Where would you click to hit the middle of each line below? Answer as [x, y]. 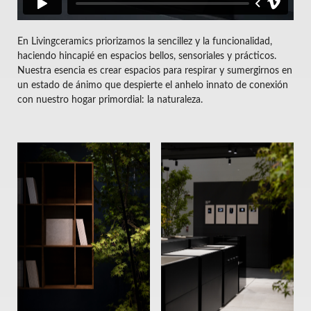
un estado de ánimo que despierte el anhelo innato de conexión [153, 85]
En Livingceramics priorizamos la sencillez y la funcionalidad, [145, 41]
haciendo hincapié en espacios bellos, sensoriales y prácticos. [147, 56]
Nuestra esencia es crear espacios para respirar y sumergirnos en [155, 70]
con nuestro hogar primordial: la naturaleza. [110, 100]
